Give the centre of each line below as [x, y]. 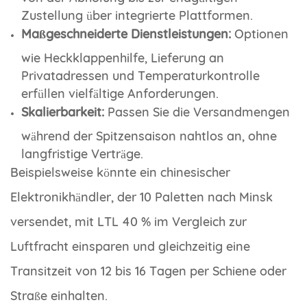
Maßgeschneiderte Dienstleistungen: [126, 34]
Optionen [260, 34]
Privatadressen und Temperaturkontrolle [140, 73]
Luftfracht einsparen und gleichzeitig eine [130, 246]
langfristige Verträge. [82, 151]
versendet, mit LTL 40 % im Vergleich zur [128, 221]
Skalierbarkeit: [63, 112]
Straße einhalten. [59, 295]
